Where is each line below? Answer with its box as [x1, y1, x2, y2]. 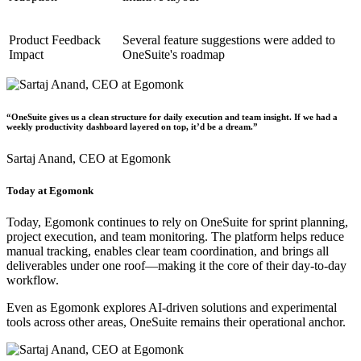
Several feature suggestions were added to [122, 33, 335, 48]
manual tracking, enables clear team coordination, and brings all [6, 243, 329, 258]
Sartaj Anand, [6, 151, 79, 166]
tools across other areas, [6, 314, 130, 329]
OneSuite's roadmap [122, 48, 225, 62]
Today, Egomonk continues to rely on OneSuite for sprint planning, [6, 214, 348, 229]
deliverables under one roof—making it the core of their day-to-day [6, 258, 346, 272]
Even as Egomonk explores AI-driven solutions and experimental [6, 300, 337, 314]
